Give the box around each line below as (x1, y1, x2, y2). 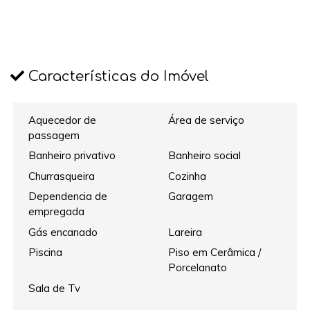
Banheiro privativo (28, 149, 116, 163)
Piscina (28, 246, 63, 259)
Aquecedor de (28, 113, 97, 127)
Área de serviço (167, 113, 244, 127)
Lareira (167, 225, 202, 239)
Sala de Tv (28, 281, 81, 295)
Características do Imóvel (24, 69, 209, 85)
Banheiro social (167, 149, 241, 163)
